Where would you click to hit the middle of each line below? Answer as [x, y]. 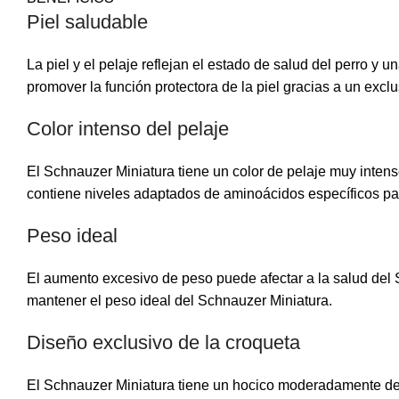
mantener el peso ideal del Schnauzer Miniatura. [179, 300]
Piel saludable [87, 21]
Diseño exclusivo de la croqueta [163, 342]
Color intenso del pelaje [128, 128]
